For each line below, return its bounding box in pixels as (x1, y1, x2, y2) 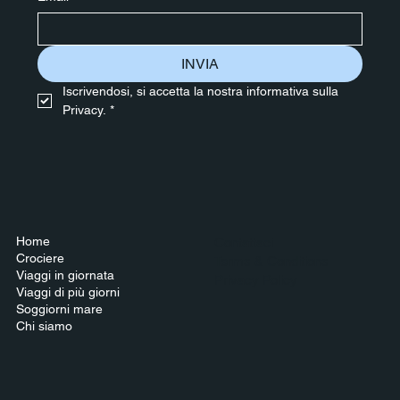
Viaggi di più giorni (15, 285, 120, 300)
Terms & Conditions (214, 254, 329, 270)
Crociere (15, 251, 64, 266)
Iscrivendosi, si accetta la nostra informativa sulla (62, 84, 338, 99)
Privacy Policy (214, 272, 298, 288)
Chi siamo (15, 319, 72, 334)
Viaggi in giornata (15, 268, 114, 283)
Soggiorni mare (15, 302, 103, 317)
